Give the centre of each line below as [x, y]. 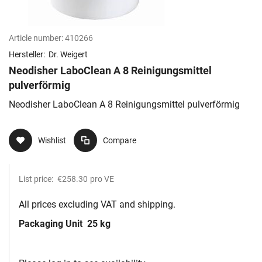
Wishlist [52, 141]
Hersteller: [28, 55]
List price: [37, 179]
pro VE [102, 179]
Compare [120, 141]
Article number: [36, 38]
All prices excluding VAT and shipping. [97, 205]
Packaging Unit [52, 224]
